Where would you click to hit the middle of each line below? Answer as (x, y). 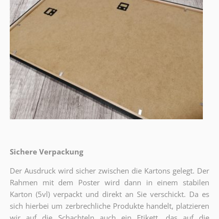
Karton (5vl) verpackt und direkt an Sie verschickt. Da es (109, 194)
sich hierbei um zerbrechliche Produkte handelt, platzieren (109, 206)
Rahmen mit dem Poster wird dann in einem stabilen (109, 182)
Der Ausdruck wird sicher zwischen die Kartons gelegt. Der (109, 170)
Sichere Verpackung (46, 151)
